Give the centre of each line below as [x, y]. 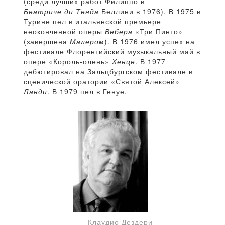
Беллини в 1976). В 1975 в [150, 11]
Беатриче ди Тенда [61, 11]
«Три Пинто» [158, 31]
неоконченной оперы [64, 31]
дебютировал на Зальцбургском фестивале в [108, 72]
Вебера [119, 31]
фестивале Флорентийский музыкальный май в [112, 51]
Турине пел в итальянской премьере [92, 21]
